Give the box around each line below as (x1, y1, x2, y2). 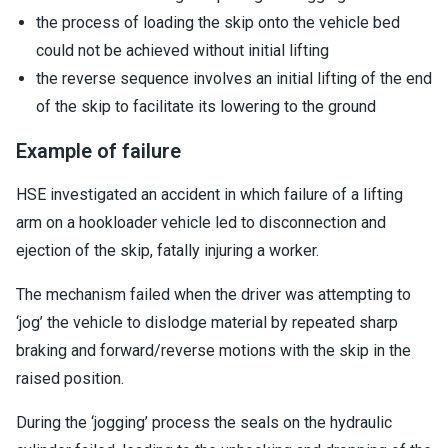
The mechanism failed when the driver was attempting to (16, 285, 411, 304)
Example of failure (16, 139, 181, 163)
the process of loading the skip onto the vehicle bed (36, 13, 400, 32)
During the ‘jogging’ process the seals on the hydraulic (16, 413, 392, 432)
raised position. (16, 369, 124, 388)
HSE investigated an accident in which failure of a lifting (16, 185, 403, 204)
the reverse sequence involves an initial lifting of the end (36, 69, 432, 88)
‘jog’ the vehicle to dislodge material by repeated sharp (16, 313, 398, 332)
